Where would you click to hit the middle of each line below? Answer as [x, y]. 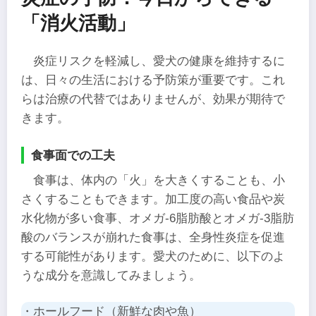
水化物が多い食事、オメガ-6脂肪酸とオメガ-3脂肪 [158, 219]
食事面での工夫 [73, 155]
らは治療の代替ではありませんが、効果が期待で [153, 99]
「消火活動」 [78, 23]
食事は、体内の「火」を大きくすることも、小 [159, 181]
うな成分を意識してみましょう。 [111, 276]
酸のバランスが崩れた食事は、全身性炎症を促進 [153, 238]
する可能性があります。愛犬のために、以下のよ [153, 257]
